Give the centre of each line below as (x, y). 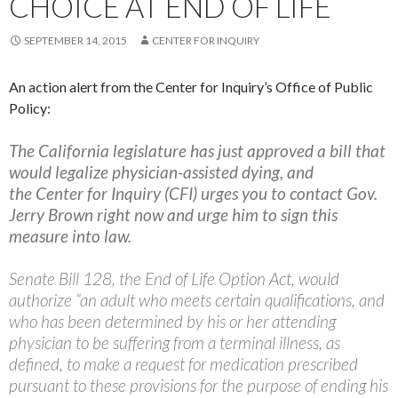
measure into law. (72, 236)
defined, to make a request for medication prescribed (183, 364)
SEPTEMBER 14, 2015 (76, 41)
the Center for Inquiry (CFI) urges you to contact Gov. (193, 194)
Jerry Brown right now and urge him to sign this (173, 215)
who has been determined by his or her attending (172, 322)
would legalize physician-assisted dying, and (161, 172)
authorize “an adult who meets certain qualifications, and (197, 300)
